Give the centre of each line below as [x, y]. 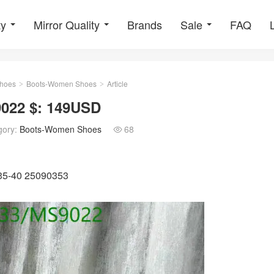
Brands [145, 24]
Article [117, 83]
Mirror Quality [67, 24]
